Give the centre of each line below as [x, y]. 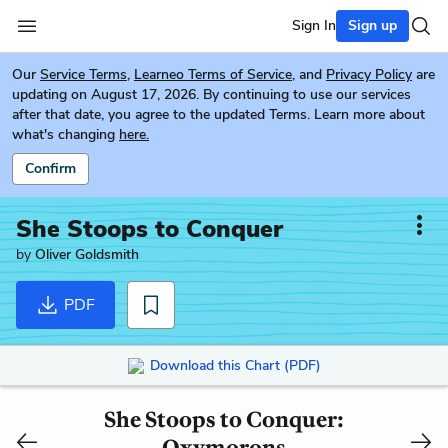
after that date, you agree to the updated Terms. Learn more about [218, 114]
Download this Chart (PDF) [235, 365]
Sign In [314, 25]
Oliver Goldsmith [87, 254]
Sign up [372, 25]
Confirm [50, 168]
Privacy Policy [369, 74]
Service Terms [83, 74]
